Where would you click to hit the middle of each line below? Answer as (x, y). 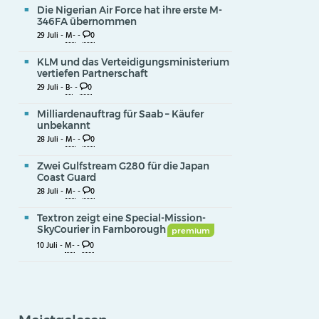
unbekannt (64, 125)
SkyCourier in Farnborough (101, 230)
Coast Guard (67, 177)
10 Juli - (51, 246)
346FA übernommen (87, 21)
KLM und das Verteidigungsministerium (133, 62)
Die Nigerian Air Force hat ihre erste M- (130, 10)
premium (190, 230)
